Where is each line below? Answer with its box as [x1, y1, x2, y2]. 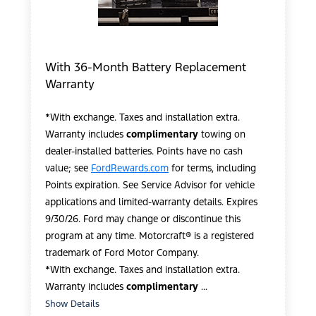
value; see [45, 162, 91, 175]
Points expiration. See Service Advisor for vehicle [45, 179, 255, 192]
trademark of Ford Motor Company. [45, 247, 199, 260]
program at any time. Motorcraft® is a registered [45, 230, 254, 243]
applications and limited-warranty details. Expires [45, 196, 257, 209]
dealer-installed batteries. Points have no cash [45, 145, 243, 158]
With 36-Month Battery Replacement [45, 59, 246, 75]
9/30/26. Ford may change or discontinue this [45, 213, 241, 226]
